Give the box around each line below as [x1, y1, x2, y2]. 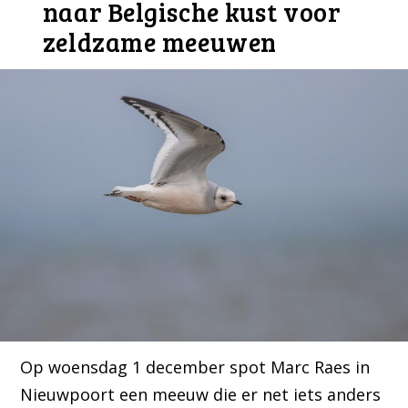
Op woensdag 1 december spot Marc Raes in [20, 356, 371, 379]
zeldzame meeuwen [42, 25, 277, 60]
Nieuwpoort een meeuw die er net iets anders [20, 383, 382, 406]
